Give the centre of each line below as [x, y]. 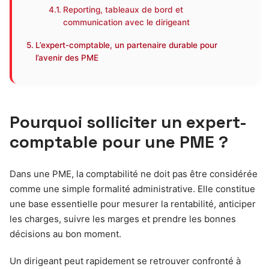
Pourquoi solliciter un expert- [128, 122]
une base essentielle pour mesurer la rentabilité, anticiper [133, 204]
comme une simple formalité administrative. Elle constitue [132, 189]
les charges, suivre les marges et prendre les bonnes [123, 219]
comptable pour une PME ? [119, 142]
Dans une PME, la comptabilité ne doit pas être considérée [134, 174]
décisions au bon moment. [65, 234]
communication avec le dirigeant [127, 22]
